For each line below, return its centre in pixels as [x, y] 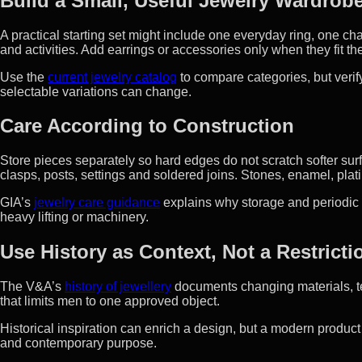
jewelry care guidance [97, 203]
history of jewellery [118, 287]
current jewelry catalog [112, 77]
